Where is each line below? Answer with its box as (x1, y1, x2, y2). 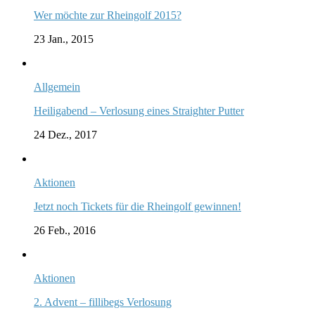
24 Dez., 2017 (34, 128, 97, 141)
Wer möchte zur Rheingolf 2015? (34, 8, 181, 21)
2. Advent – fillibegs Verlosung (34, 295, 172, 308)
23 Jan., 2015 (34, 32, 94, 45)
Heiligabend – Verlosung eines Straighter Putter (34, 104, 244, 117)
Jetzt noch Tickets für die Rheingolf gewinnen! (34, 200, 241, 212)
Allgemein (34, 80, 80, 93)
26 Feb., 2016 (34, 224, 96, 236)
